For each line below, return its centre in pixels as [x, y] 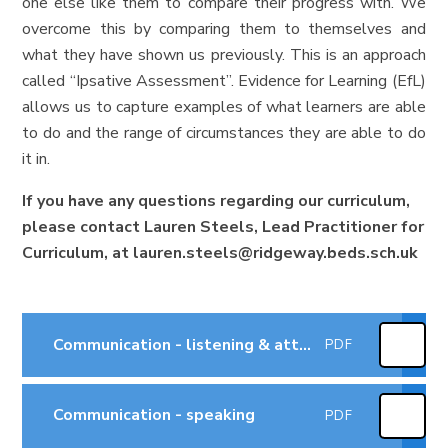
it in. [36, 159]
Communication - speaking [153, 415]
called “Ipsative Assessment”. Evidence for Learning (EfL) [224, 81]
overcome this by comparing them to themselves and [224, 29]
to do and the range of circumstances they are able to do [224, 133]
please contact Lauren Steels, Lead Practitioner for [223, 227]
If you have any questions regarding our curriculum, [216, 201]
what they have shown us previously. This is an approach [224, 55]
